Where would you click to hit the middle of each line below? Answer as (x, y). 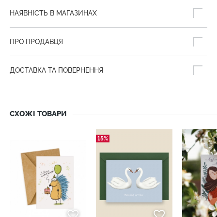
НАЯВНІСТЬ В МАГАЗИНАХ (53, 13)
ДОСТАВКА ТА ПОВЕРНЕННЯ (56, 70)
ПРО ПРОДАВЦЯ (36, 42)
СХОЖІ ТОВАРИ (38, 114)
